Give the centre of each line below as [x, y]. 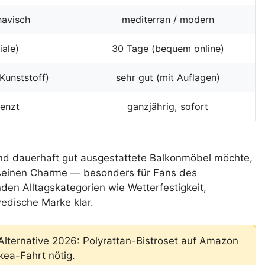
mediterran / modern [168, 20]
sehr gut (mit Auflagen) [168, 78]
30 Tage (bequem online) [168, 49]
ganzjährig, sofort [168, 107]
